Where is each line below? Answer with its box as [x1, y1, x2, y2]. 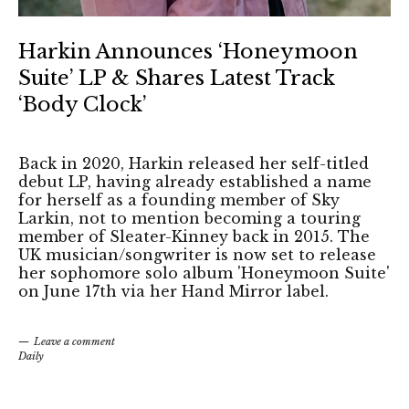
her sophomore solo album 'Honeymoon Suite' [18, 264, 390, 282]
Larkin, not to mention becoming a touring [18, 209, 361, 227]
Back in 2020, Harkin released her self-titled [18, 154, 369, 173]
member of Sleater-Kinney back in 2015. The [18, 227, 370, 246]
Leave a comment [34, 335, 115, 348]
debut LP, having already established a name [18, 173, 372, 191]
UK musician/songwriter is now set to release [18, 246, 376, 264]
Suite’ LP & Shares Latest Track [18, 66, 335, 90]
